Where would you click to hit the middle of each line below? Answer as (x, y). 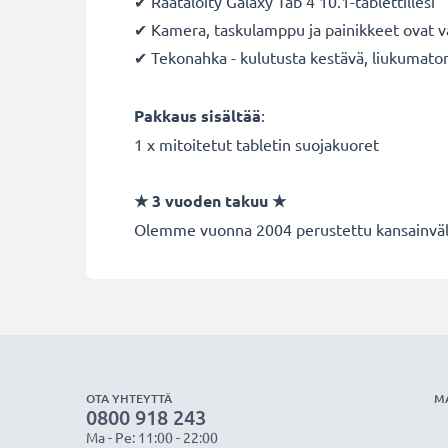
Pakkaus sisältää (197, 115)
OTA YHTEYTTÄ (129, 398)
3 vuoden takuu (210, 200)
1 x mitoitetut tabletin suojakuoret (256, 144)
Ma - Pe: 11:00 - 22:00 (152, 437)
